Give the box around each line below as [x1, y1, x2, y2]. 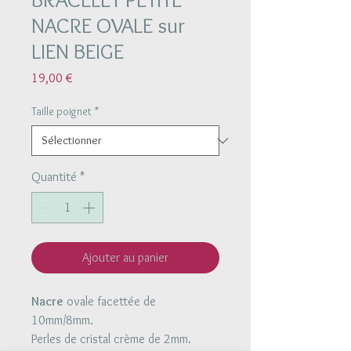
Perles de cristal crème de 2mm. [31, 331, 191, 346]
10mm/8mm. [31, 313, 93, 327]
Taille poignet [31, 104, 92, 118]
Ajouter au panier [82, 250, 168, 265]
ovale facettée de [63, 294, 156, 309]
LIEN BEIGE [31, 38, 124, 64]
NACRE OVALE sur [31, 12, 185, 38]
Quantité [31, 169, 77, 184]
